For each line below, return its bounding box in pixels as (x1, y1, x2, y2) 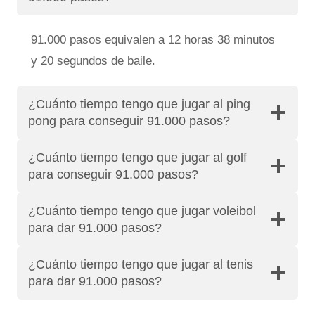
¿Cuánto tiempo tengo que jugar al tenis (28, 257, 253, 271)
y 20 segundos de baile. (31, 53, 155, 67)
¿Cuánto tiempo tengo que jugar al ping (28, 96, 250, 111)
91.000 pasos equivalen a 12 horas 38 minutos (31, 32, 275, 46)
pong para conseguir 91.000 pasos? (28, 113, 230, 128)
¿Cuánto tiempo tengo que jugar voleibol (28, 203, 256, 218)
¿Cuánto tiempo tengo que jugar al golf (28, 150, 247, 165)
